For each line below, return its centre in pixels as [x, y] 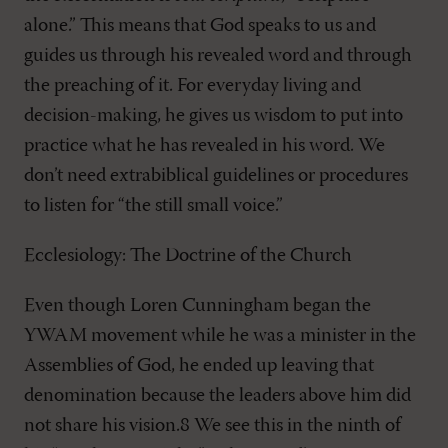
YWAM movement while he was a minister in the [220, 336]
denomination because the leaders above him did [217, 396]
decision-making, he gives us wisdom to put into [213, 116]
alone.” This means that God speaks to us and [200, 26]
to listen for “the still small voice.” [153, 206]
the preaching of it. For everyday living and [192, 86]
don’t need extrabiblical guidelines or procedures [216, 176]
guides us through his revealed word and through [218, 56]
